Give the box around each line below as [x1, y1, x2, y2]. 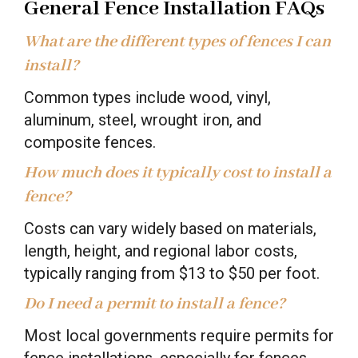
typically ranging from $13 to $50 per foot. [24, 263, 320, 283]
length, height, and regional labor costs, [24, 241, 297, 261]
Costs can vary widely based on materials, [24, 218, 316, 238]
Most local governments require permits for [24, 325, 334, 345]
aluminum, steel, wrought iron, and [24, 109, 261, 129]
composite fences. [24, 132, 156, 152]
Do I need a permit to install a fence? [24, 293, 285, 314]
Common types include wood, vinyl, [24, 87, 271, 107]
